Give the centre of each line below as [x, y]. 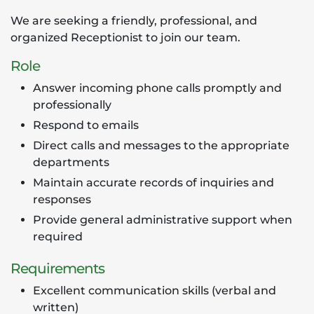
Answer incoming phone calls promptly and [157, 88]
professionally [72, 105]
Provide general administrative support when [163, 220]
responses [62, 199]
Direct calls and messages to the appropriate [161, 145]
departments [71, 162]
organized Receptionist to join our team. [125, 37]
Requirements [57, 268]
